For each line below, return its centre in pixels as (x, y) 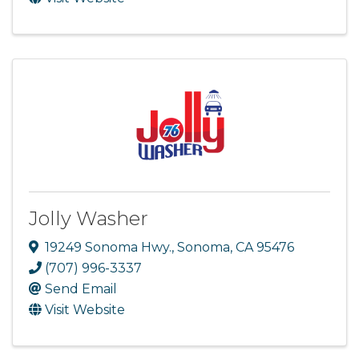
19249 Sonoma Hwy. (108, 248)
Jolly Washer (89, 219)
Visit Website (85, 310)
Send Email (81, 289)
